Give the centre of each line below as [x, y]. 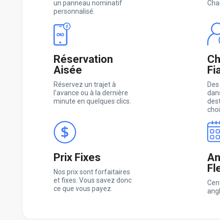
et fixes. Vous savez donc [93, 180]
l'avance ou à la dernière [91, 93]
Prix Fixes [77, 158]
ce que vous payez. [83, 189]
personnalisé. [74, 12]
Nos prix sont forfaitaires [92, 172]
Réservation [83, 59]
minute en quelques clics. [92, 101]
